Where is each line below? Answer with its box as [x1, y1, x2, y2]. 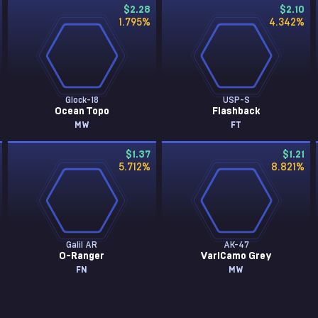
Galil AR [66, 241, 98, 249]
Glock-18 [65, 96, 99, 104]
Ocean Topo [54, 106, 109, 116]
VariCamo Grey [200, 251, 273, 261]
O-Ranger [59, 251, 105, 261]
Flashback [212, 106, 261, 116]
